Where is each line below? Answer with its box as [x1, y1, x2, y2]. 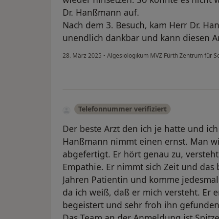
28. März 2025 [63, 51, 102, 60]
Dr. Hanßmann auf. [63, 6, 139, 19]
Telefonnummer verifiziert [78, 104, 167, 114]
